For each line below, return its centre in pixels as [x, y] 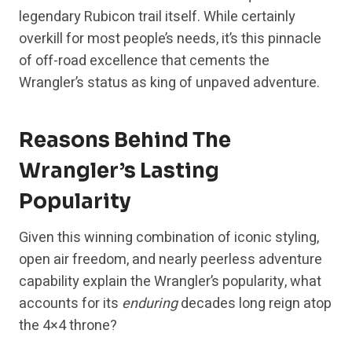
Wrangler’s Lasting [119, 171]
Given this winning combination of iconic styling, [169, 238]
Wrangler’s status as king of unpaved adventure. [169, 83]
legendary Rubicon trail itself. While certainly [157, 17]
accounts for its [70, 304]
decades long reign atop [255, 304]
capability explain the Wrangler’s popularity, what [170, 282]
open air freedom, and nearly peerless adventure [170, 260]
